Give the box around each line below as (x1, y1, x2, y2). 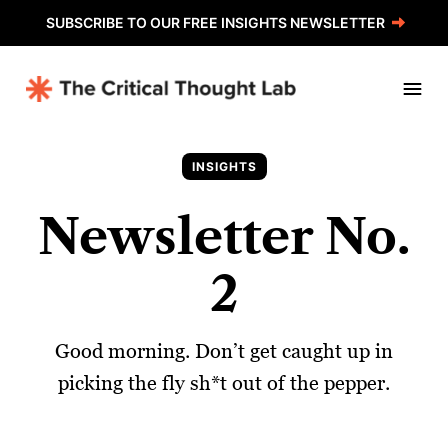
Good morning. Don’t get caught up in (55, 339, 393, 364)
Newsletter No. (38, 207, 410, 267)
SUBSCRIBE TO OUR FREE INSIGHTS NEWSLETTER (45, 14, 385, 31)
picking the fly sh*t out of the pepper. (58, 371, 390, 396)
